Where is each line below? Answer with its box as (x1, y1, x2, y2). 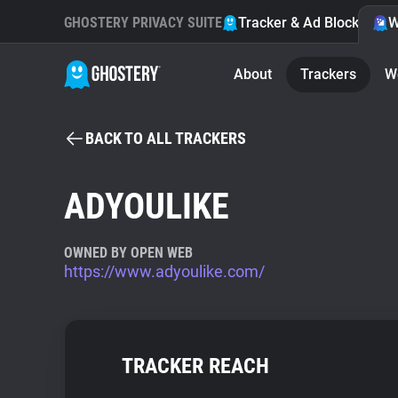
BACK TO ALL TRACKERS (85, 129, 246, 147)
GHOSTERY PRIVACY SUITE (64, 14, 222, 31)
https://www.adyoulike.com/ (64, 262, 265, 281)
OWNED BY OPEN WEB (64, 244, 193, 261)
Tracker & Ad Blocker (238, 14, 372, 31)
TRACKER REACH (122, 354, 269, 378)
